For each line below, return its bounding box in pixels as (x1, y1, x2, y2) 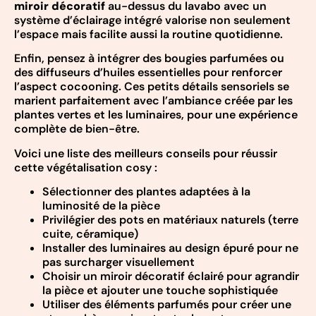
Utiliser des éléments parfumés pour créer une (42, 297, 291, 312)
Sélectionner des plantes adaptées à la (42, 184, 250, 200)
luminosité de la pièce (42, 198, 160, 214)
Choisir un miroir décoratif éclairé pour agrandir (42, 269, 299, 284)
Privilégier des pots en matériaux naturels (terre (42, 212, 298, 228)
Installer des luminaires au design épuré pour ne (42, 241, 298, 256)
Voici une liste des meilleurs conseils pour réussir (14, 145, 277, 161)
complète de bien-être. (14, 121, 140, 137)
